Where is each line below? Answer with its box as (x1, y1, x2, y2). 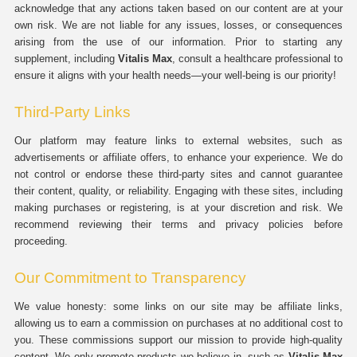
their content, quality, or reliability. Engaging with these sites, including (14, 185, 343, 197)
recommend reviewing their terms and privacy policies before (14, 218, 343, 230)
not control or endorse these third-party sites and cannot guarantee (14, 168, 343, 180)
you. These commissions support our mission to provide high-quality (14, 334, 343, 346)
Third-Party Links (14, 104, 131, 120)
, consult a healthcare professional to (172, 53, 343, 65)
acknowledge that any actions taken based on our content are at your (14, 2, 343, 14)
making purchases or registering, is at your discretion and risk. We (14, 202, 343, 214)
